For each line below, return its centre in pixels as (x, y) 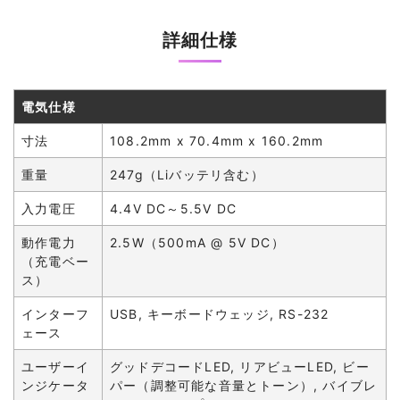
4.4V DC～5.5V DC (173, 208)
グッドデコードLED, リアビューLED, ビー (240, 367)
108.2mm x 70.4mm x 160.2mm (217, 141)
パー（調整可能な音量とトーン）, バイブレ (244, 385)
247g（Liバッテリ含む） (187, 175)
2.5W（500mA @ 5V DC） (197, 242)
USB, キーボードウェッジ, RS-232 (220, 314)
